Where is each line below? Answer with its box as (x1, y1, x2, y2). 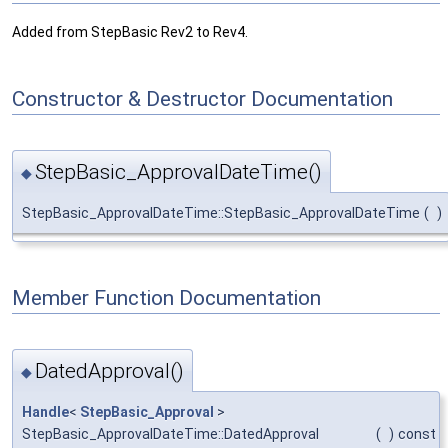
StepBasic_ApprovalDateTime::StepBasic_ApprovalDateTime (22, 205, 420, 222)
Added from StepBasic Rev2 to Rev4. (12, 24, 248, 41)
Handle (22, 403, 69, 420)
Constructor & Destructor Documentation (12, 87, 393, 112)
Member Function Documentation (12, 285, 321, 310)
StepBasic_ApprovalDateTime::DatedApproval (22, 425, 319, 442)
